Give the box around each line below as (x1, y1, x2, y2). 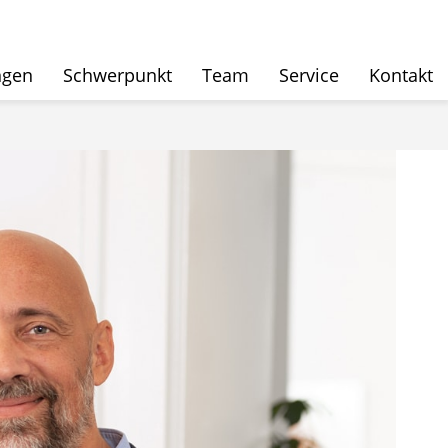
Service (279, 63, 339, 87)
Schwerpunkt (63, 63, 172, 87)
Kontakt (369, 63, 433, 87)
